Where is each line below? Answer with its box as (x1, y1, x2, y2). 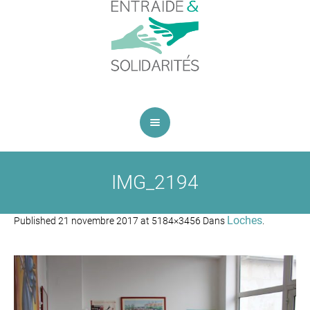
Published (14, 215, 58, 226)
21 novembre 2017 (58, 215, 138, 226)
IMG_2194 (111, 171, 199, 194)
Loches (227, 214, 262, 227)
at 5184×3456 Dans (138, 215, 227, 226)
